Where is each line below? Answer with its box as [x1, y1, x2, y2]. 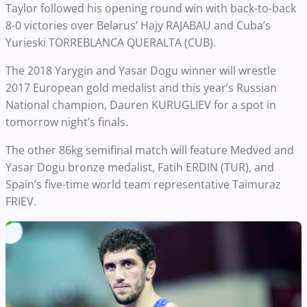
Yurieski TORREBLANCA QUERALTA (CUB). [5, 35, 219, 51]
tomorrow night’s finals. [5, 114, 128, 130]
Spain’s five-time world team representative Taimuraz [5, 177, 281, 193]
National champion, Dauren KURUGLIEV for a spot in [5, 97, 276, 113]
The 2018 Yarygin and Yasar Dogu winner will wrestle [5, 63, 276, 79]
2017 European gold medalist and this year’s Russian [5, 80, 277, 96]
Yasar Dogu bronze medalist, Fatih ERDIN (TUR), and [5, 160, 274, 175]
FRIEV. [5, 194, 36, 210]
